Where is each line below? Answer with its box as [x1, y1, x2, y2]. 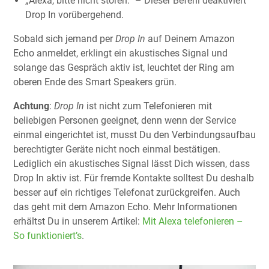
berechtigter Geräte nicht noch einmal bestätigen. [13, 143, 220, 155]
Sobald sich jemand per [13, 32, 115, 44]
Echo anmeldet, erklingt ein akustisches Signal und [13, 47, 228, 59]
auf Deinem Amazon [145, 32, 235, 44]
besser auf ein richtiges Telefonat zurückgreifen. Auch [13, 186, 240, 198]
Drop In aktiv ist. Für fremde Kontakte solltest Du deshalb [13, 172, 254, 184]
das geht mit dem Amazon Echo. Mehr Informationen [13, 201, 237, 213]
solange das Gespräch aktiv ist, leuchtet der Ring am [13, 61, 234, 73]
